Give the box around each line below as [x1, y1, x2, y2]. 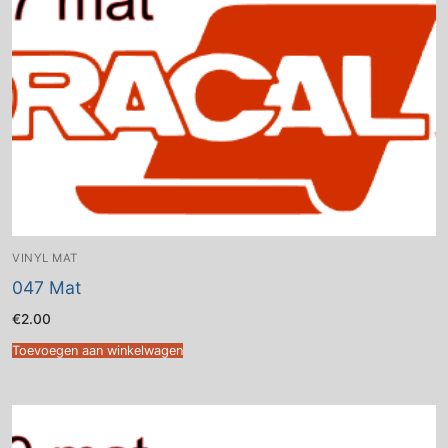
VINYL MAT [12, 250, 78, 265]
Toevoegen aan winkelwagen [12, 343, 183, 359]
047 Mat [12, 276, 81, 298]
